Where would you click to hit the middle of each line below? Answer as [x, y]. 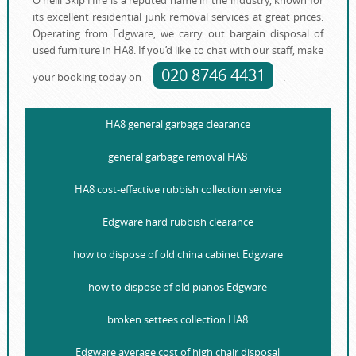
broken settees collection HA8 [178, 320]
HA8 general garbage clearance [178, 124]
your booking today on [88, 77]
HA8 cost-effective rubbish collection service [178, 190]
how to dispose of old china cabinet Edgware [178, 255]
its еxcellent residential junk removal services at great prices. [178, 17]
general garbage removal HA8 [178, 157]
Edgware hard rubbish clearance [178, 222]
